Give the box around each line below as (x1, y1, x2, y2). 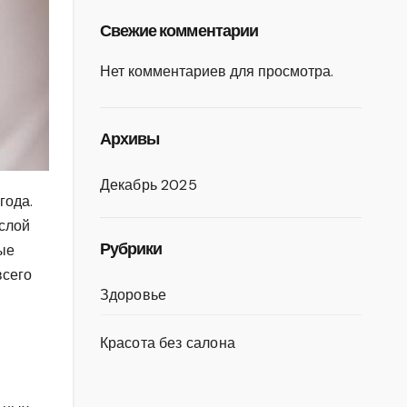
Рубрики (99, 239, 163, 259)
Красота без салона (99, 333, 236, 352)
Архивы (99, 129, 160, 149)
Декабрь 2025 (99, 175, 197, 194)
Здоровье (99, 285, 167, 304)
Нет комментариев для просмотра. (99, 62, 333, 81)
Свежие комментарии (99, 21, 259, 41)
